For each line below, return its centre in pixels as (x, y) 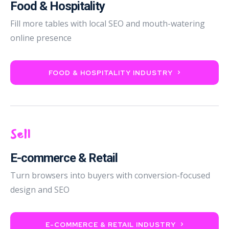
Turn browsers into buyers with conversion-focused (110, 175)
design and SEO (40, 189)
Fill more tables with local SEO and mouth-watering (108, 23)
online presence (41, 38)
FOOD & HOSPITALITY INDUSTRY (111, 73)
